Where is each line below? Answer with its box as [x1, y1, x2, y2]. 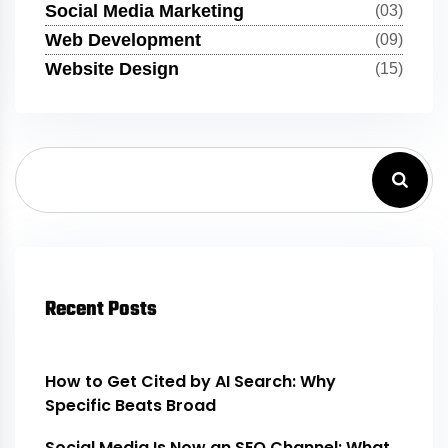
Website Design [45, 58, 179, 79]
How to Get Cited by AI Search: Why [45, 369, 336, 393]
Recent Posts [45, 293, 157, 325]
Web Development [45, 29, 201, 50]
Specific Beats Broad [45, 393, 216, 417]
